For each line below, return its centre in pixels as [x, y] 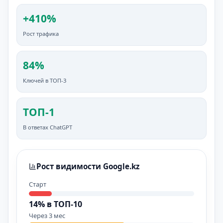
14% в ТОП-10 [56, 204]
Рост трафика [41, 34]
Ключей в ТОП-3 [45, 80]
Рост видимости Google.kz [88, 166]
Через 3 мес [47, 216]
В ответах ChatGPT [48, 127]
